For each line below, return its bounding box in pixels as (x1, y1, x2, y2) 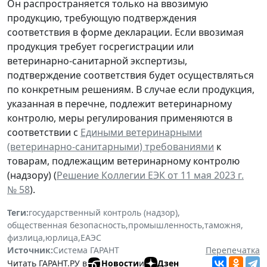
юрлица (45, 231, 78, 243)
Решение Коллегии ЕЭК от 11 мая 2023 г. (57, 168, 244, 182)
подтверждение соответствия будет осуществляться (7, 68, 254, 82)
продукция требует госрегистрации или (7, 39, 194, 53)
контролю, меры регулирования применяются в (7, 111, 232, 125)
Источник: (7, 244, 53, 256)
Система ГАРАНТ (53, 244, 119, 256)
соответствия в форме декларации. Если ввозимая (7, 25, 244, 39)
